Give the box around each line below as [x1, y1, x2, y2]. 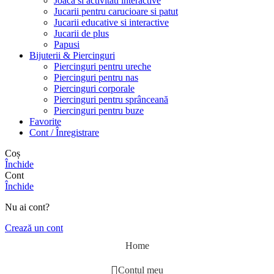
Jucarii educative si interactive [54, 17, 169, 28]
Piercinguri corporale [54, 83, 135, 94]
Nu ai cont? [5, 201, 50, 212]
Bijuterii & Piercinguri [29, 50, 115, 61]
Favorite [29, 116, 61, 127]
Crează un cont [5, 222, 63, 233]
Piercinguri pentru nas [54, 72, 138, 83]
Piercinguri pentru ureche [54, 61, 151, 72]
